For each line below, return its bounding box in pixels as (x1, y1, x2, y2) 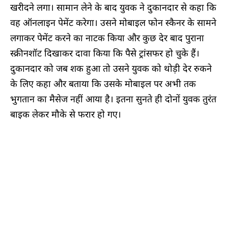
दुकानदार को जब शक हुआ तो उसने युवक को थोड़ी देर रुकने (10, 62, 212, 74)
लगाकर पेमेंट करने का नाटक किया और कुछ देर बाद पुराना (10, 31, 204, 44)
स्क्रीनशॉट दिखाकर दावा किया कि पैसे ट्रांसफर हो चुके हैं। (10, 46, 199, 59)
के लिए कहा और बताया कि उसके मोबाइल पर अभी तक (10, 77, 196, 90)
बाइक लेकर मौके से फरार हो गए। (10, 107, 121, 120)
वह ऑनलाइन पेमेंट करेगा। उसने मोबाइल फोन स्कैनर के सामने (10, 16, 216, 28)
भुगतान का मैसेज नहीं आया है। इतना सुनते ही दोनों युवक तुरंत (10, 92, 216, 105)
